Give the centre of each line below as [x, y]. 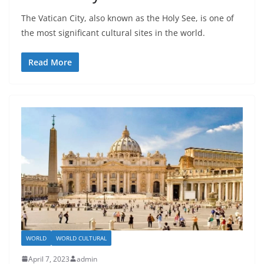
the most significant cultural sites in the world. [113, 32]
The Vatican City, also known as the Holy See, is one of [128, 18]
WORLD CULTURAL [81, 238]
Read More [50, 62]
